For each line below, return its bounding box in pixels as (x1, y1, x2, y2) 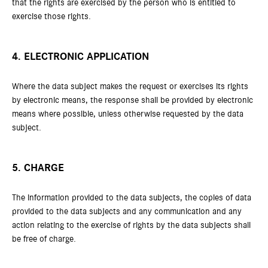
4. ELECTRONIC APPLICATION (12, 51, 149, 62)
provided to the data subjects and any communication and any (12, 207, 242, 216)
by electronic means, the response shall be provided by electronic (12, 96, 253, 105)
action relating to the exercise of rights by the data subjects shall (12, 221, 251, 230)
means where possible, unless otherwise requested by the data (12, 109, 243, 118)
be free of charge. (12, 234, 76, 243)
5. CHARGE (12, 163, 64, 173)
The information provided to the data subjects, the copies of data (12, 193, 251, 202)
